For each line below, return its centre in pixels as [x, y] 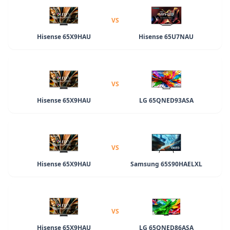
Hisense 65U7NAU [166, 36]
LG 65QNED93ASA [166, 100]
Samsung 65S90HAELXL [166, 164]
